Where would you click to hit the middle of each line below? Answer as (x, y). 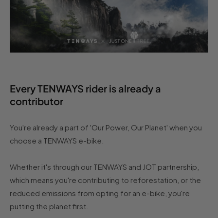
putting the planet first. (49, 206)
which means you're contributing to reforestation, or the (105, 180)
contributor (37, 101)
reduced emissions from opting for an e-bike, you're (100, 193)
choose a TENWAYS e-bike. (57, 141)
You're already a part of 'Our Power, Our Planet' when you (106, 127)
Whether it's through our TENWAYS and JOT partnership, (104, 167)
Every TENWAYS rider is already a (85, 89)
